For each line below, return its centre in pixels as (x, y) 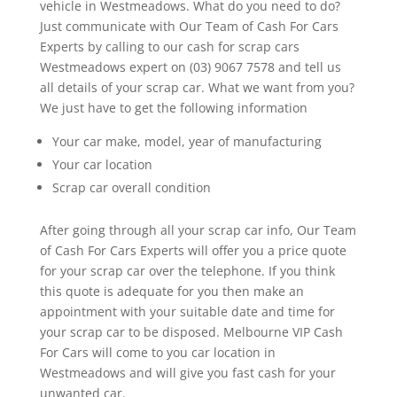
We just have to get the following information (173, 108)
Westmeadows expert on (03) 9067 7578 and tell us (190, 67)
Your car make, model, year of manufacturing (187, 142)
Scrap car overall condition (131, 188)
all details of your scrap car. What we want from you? (197, 88)
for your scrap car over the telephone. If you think (187, 271)
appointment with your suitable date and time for (187, 312)
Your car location (102, 165)
